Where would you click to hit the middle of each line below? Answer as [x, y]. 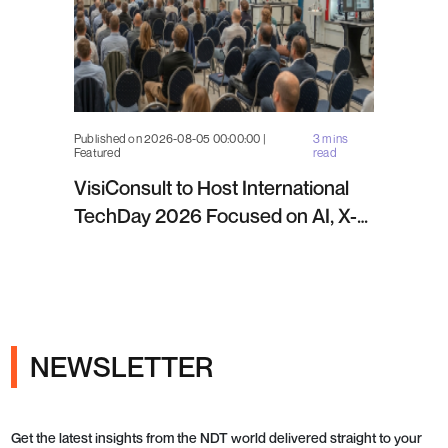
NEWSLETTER [121, 367]
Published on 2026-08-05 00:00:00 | [170, 138]
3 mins [330, 138]
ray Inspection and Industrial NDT [216, 243]
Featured [97, 152]
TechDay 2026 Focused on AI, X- [215, 215]
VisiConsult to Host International [211, 187]
